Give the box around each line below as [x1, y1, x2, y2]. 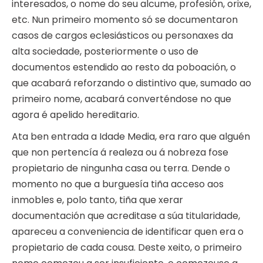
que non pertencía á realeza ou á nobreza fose [12, 146, 228, 160]
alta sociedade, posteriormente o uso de [12, 45, 198, 59]
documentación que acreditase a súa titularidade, [12, 209, 240, 223]
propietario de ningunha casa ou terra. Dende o [12, 161, 230, 176]
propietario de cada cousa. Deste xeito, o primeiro [12, 241, 242, 255]
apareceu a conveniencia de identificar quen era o [12, 225, 244, 239]
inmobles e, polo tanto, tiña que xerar [12, 193, 183, 207]
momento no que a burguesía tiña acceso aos [12, 177, 224, 191]
